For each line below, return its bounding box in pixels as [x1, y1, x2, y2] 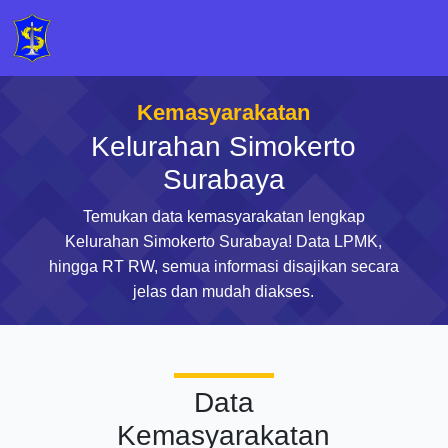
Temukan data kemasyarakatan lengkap [82, 208, 365, 225]
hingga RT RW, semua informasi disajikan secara [48, 258, 399, 275]
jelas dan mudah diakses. [133, 283, 315, 300]
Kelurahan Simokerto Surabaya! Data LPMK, [65, 233, 383, 250]
